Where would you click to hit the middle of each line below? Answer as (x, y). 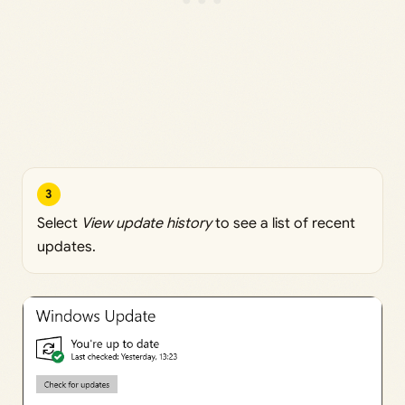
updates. (66, 246)
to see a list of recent (283, 223)
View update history (146, 223)
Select (59, 223)
